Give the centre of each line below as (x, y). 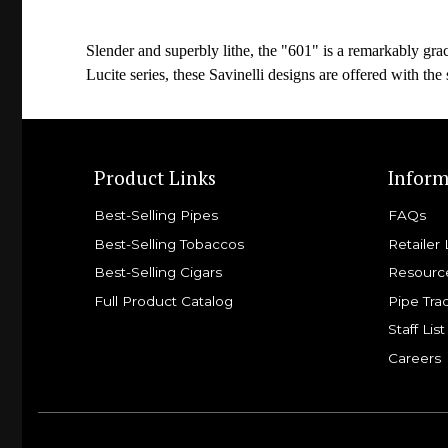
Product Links (155, 177)
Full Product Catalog (164, 300)
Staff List (416, 329)
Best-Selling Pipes (156, 214)
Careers (414, 357)
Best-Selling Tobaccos (169, 243)
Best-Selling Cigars (158, 272)
